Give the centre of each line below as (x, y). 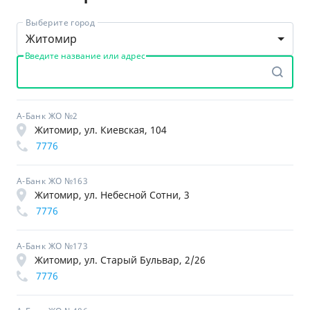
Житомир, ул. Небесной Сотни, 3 (112, 195)
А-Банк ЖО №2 (47, 116)
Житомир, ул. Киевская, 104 (101, 130)
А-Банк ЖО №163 (53, 181)
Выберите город (61, 22)
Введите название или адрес (85, 55)
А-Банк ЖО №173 (53, 246)
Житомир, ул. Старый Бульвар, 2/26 (120, 260)
